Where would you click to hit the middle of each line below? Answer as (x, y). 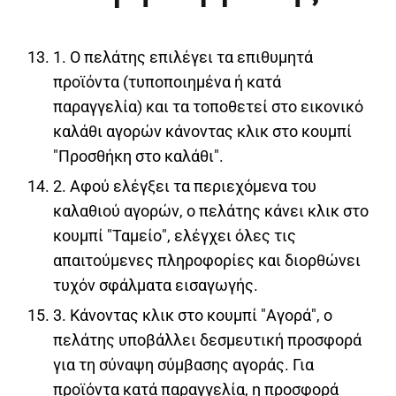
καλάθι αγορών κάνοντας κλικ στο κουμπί (202, 131)
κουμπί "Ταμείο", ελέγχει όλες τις (175, 235)
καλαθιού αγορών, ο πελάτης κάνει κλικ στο (211, 210)
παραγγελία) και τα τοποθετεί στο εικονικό (208, 106)
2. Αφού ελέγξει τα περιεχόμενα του (185, 186)
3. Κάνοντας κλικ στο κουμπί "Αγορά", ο (193, 315)
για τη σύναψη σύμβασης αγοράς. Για (183, 364)
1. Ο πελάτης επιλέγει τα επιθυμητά (183, 57)
